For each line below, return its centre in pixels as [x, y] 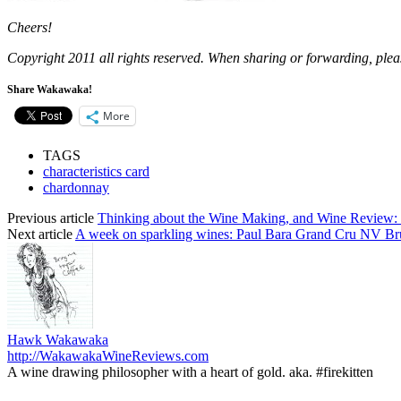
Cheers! [30, 28]
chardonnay [76, 188]
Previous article [51, 218]
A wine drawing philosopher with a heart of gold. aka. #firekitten [190, 372]
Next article [40, 235]
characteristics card [96, 172]
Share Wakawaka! [50, 90]
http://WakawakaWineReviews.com [108, 356]
